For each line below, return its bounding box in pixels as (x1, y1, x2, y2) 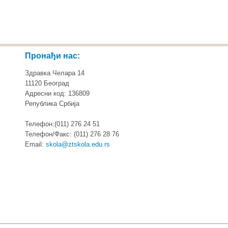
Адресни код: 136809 (25, 90, 90, 97)
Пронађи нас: (25, 51, 80, 60)
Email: (25, 140, 46, 148)
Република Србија (25, 100, 80, 107)
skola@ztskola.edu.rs (46, 140, 110, 148)
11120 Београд (25, 79, 70, 87)
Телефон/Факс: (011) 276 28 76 (25, 130, 120, 138)
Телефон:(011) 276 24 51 (25, 120, 100, 128)
